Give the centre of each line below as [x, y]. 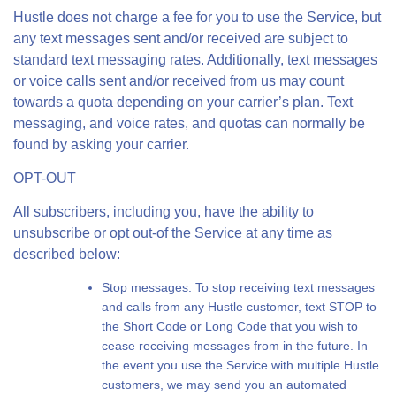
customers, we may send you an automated [224, 385]
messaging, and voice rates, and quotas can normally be [189, 123]
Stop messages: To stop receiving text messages [238, 287]
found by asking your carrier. [101, 145]
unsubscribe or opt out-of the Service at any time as [173, 233]
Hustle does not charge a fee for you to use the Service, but [197, 17]
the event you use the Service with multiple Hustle [240, 365]
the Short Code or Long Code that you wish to [230, 326]
